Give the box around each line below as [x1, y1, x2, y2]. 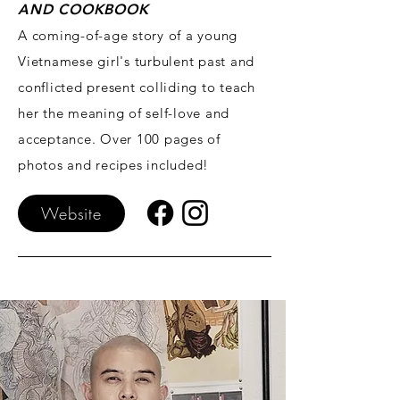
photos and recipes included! [18, 156, 209, 174]
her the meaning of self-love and [18, 104, 229, 122]
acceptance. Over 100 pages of [18, 130, 221, 148]
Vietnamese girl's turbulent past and [18, 53, 254, 71]
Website [40, 203, 103, 225]
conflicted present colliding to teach [18, 79, 255, 96]
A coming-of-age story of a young [18, 27, 237, 45]
